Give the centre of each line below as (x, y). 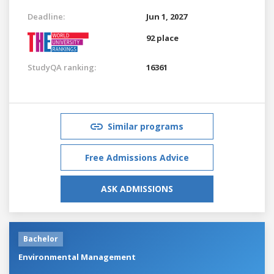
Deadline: (46, 16)
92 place (162, 38)
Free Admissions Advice (137, 157)
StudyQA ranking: (62, 67)
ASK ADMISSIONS (137, 188)
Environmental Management (77, 257)
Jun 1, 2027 (167, 16)
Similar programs (146, 126)
